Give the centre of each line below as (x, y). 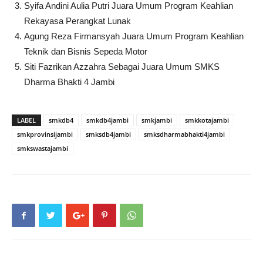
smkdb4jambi (107, 120)
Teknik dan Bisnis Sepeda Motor (86, 51)
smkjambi (157, 120)
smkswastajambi (43, 148)
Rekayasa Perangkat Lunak (77, 21)
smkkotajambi (207, 120)
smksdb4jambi (108, 134)
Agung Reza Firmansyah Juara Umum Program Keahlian (134, 36)
